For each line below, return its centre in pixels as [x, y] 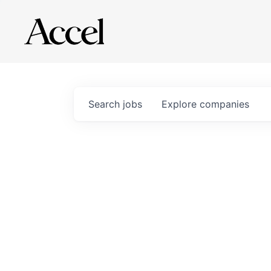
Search [106, 104]
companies [224, 104]
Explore [181, 104]
